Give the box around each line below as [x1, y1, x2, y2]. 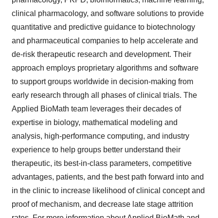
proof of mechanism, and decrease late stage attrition [12, 200, 193, 208]
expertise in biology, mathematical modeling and [12, 118, 178, 127]
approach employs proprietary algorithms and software [12, 64, 199, 72]
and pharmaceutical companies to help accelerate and [12, 36, 198, 45]
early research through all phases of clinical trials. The [12, 91, 197, 99]
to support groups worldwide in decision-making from [12, 77, 193, 86]
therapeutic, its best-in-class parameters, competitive [12, 159, 192, 167]
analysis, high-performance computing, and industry [12, 132, 189, 140]
